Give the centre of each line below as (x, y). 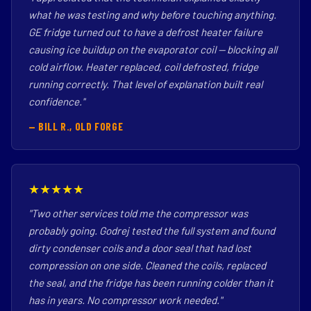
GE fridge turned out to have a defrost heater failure (145, 32)
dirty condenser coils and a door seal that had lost (140, 248)
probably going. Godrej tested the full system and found (152, 230)
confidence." (57, 101)
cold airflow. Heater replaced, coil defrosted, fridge (143, 67)
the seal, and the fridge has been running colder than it (151, 283)
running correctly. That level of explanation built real (145, 84)
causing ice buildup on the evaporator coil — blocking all (153, 49)
